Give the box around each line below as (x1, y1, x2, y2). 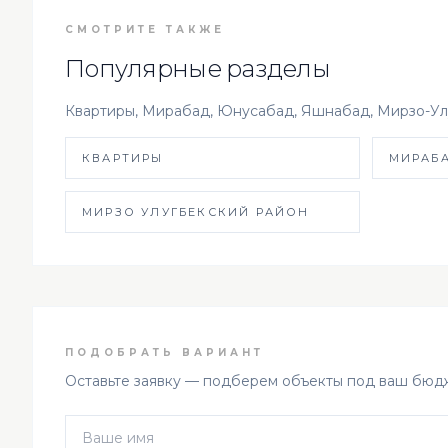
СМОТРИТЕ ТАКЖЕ (65, 22, 225, 36)
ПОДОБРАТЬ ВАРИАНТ (65, 345, 264, 359)
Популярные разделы (65, 53, 331, 83)
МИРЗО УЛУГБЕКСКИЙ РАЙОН (82, 204, 310, 219)
